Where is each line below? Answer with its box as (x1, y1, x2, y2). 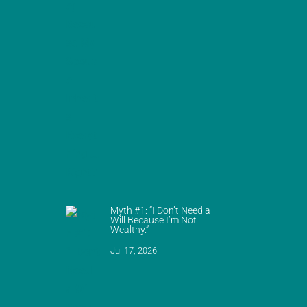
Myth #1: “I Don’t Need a (110, 205, 211, 217)
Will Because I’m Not (110, 214, 197, 226)
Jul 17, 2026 (110, 245, 158, 256)
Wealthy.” (110, 224, 149, 236)
